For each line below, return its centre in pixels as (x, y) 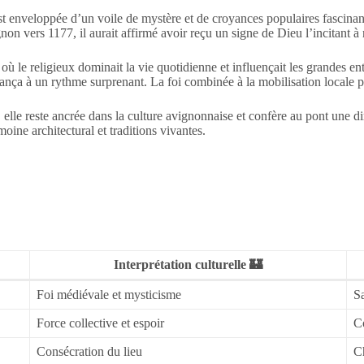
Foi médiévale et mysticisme (109, 294)
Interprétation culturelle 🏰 (188, 264)
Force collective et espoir (100, 323)
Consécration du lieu (89, 351)
